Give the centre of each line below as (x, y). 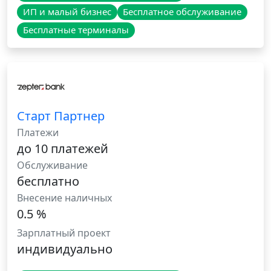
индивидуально (65, 249)
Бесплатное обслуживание (182, 12)
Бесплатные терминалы (76, 30)
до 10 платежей (63, 149)
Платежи (38, 133)
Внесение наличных (64, 198)
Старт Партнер (61, 116)
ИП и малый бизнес (67, 12)
